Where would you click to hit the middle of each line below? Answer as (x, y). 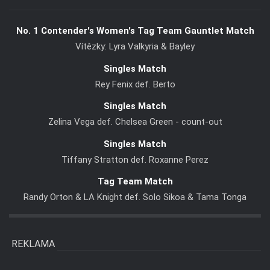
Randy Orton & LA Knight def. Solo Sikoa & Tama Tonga (135, 197)
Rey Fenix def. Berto (135, 84)
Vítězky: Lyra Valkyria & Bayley (135, 47)
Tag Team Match (135, 182)
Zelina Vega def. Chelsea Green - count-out (135, 122)
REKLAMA (33, 244)
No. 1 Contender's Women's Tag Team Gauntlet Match (135, 31)
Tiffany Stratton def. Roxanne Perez (135, 159)
